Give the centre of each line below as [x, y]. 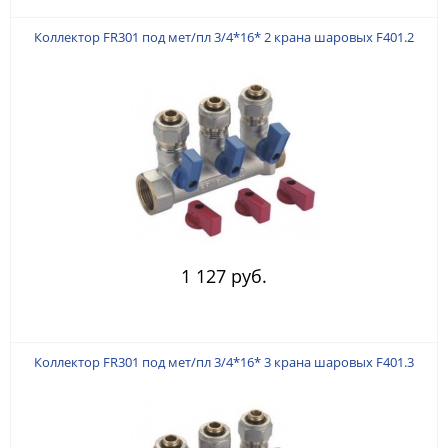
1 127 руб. [224, 275]
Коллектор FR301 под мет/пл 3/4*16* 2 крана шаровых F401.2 [224, 36]
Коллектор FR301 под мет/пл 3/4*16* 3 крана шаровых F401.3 [224, 361]
